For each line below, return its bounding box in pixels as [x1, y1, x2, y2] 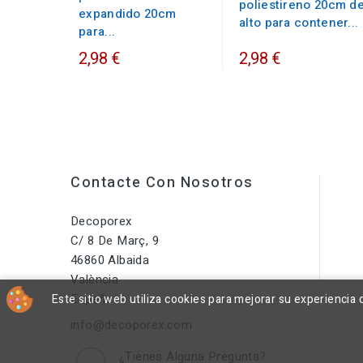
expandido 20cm [79, 4, 177, 23]
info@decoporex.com [70, 315, 193, 334]
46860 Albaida [70, 250, 150, 269]
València [70, 270, 119, 288]
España [70, 289, 113, 308]
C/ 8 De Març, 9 [70, 231, 159, 250]
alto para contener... [239, 13, 359, 32]
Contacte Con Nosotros [70, 171, 254, 194]
